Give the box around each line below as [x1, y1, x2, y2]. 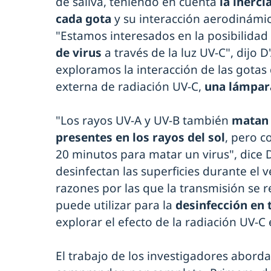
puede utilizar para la [56, 197, 172, 213]
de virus [56, 44, 105, 60]
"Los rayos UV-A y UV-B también [56, 112, 232, 128]
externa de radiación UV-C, [56, 78, 204, 94]
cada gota [56, 10, 114, 27]
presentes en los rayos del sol [56, 129, 225, 145]
